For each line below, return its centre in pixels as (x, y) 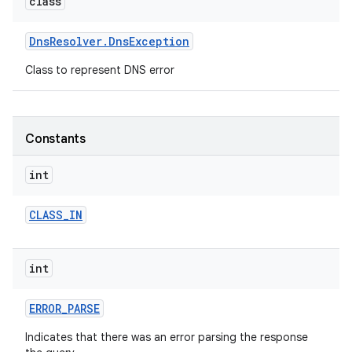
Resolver (76, 41)
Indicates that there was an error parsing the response (167, 337)
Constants (55, 139)
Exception (159, 41)
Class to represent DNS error (101, 70)
